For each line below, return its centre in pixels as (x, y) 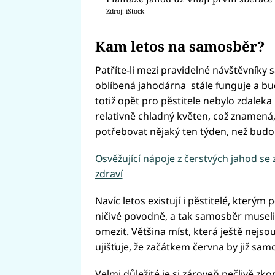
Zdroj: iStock (126, 11)
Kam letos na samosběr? (180, 47)
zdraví (109, 174)
